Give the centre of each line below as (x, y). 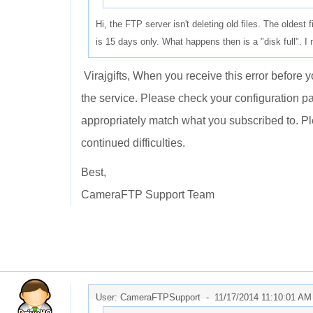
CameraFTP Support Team (148, 195)
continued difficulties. (133, 143)
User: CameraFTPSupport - (155, 297)
